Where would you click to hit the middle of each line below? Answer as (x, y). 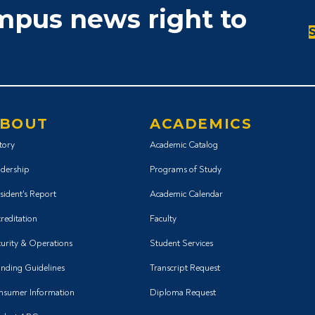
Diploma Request (183, 293)
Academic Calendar (186, 194)
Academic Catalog (184, 145)
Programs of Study (186, 170)
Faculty (163, 219)
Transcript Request (185, 268)
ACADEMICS (201, 124)
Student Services (181, 244)
